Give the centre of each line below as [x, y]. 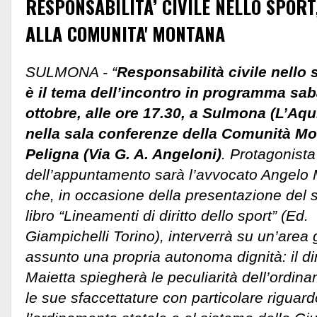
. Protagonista [269, 154]
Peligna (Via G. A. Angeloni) [123, 154]
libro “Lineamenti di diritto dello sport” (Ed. [167, 215]
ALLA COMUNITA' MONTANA [125, 34]
